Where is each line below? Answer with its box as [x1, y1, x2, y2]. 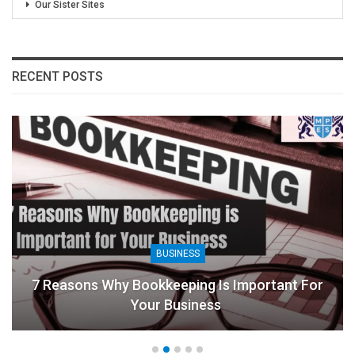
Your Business [120, 296, 215, 314]
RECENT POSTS [12, 68, 103, 84]
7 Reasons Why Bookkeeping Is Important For [21, 277, 314, 294]
